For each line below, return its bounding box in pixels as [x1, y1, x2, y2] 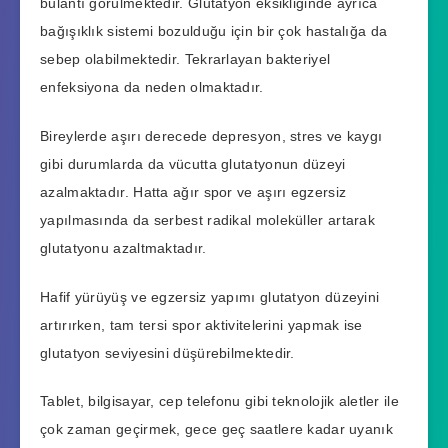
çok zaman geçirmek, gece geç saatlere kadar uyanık [40, 421, 393, 438]
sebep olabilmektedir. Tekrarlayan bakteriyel [40, 51, 331, 68]
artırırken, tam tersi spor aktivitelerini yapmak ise [40, 316, 363, 333]
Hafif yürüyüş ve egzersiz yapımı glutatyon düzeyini [40, 288, 380, 305]
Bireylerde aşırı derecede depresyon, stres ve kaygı [40, 127, 383, 144]
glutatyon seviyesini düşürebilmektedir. [40, 344, 295, 361]
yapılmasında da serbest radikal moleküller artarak [40, 211, 375, 228]
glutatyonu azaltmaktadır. [40, 239, 207, 256]
